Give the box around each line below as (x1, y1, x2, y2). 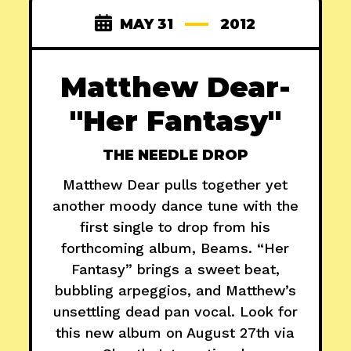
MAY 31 (120, 16, 174, 34)
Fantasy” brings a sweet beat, (71, 261, 280, 278)
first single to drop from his (80, 219, 271, 236)
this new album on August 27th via (56, 324, 295, 342)
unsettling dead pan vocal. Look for (52, 303, 298, 320)
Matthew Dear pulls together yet (63, 176, 288, 194)
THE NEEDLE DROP (102, 147, 248, 165)
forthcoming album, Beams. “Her (61, 240, 290, 257)
